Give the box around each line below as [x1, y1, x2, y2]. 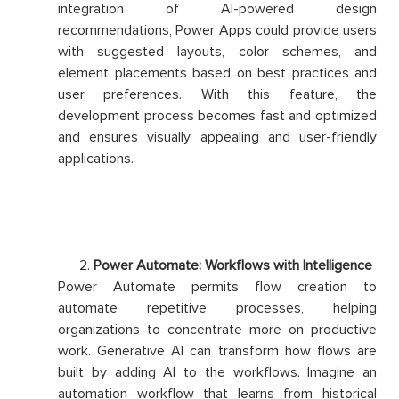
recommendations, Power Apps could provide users [58, 21, 377, 40]
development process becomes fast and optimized [58, 107, 377, 126]
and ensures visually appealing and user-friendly [58, 128, 377, 147]
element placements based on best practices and [58, 64, 377, 83]
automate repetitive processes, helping [58, 299, 377, 318]
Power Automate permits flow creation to [58, 278, 377, 297]
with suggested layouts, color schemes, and [58, 43, 377, 61]
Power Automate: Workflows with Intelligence [94, 256, 372, 275]
